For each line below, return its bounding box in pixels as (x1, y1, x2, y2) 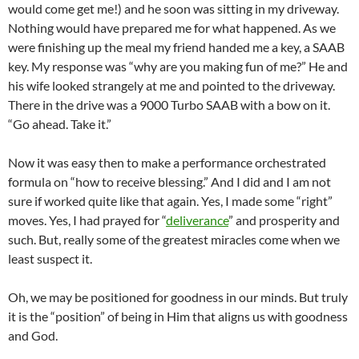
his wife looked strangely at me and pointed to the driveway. (8, 77, 335, 93)
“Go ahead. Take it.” (8, 115, 111, 131)
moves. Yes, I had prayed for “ (8, 212, 166, 228)
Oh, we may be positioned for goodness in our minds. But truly (8, 288, 348, 305)
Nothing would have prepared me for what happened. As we (8, 19, 336, 35)
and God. (8, 327, 58, 343)
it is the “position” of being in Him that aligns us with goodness (8, 308, 348, 324)
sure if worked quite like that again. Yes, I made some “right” (8, 192, 333, 208)
